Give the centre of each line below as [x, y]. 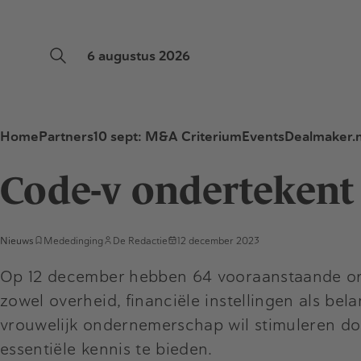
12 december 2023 [218, 241]
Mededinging [73, 241]
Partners [66, 137]
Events [263, 137]
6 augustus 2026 [139, 56]
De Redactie [140, 241]
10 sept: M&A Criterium [168, 137]
